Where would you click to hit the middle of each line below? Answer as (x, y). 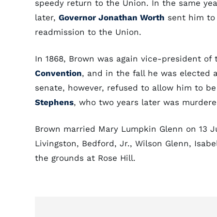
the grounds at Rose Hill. (85, 158)
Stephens (54, 102)
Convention (58, 73)
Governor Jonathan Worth (112, 17)
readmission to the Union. (88, 32)
